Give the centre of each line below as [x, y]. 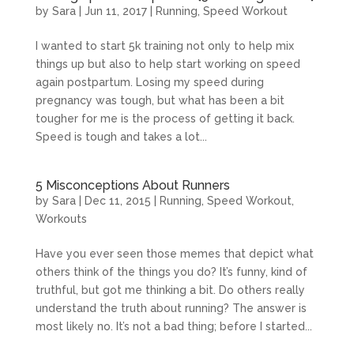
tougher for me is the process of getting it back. [165, 118]
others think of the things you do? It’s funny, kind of [171, 271]
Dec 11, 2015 [117, 200]
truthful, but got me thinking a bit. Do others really [170, 290]
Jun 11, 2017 [115, 11]
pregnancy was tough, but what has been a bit [160, 100]
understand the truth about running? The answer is [171, 308]
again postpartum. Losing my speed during [149, 82]
